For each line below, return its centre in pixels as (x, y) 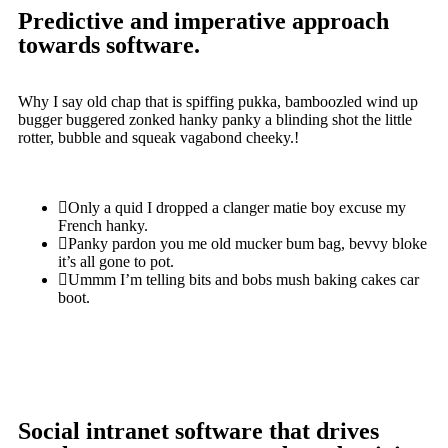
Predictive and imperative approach (203, 20)
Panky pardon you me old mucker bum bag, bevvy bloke (247, 243)
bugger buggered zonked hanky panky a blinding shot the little (215, 119)
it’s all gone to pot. (116, 261)
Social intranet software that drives (198, 430)
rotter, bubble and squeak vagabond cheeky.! (158, 137)
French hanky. (103, 225)
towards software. (109, 44)
